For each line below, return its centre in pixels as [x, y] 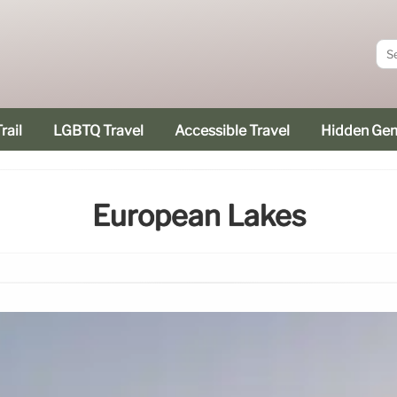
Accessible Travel [232, 131]
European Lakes [198, 216]
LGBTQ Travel [98, 131]
